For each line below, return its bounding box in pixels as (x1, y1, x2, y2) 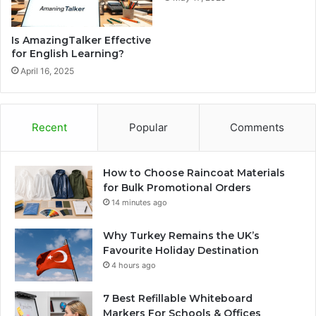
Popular (128, 120, 168, 134)
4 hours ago (111, 260, 156, 270)
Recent (31, 120, 67, 134)
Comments (230, 120, 285, 134)
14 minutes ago (111, 197, 167, 207)
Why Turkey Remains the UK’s (103, 229, 260, 242)
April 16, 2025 (20, 65, 74, 76)
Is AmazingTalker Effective (11, 33, 151, 47)
